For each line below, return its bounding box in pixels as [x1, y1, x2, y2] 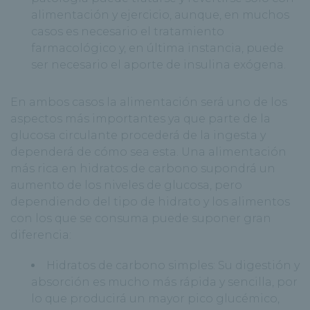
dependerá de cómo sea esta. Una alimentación [10, 145, 286, 159]
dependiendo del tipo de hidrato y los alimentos [10, 195, 290, 209]
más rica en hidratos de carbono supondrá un [10, 162, 275, 176]
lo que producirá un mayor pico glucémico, [31, 292, 280, 306]
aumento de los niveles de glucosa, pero [10, 179, 242, 192]
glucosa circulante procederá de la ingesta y [10, 129, 266, 143]
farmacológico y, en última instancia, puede [31, 42, 284, 55]
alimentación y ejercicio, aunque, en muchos [31, 8, 289, 22]
